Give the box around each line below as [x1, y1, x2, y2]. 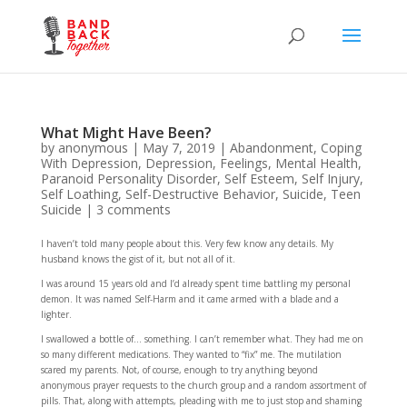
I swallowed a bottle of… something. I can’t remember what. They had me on [40, 333, 363, 345]
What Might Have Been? [40, 123, 212, 143]
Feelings [219, 154, 268, 172]
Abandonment [229, 139, 313, 156]
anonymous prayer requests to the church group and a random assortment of [40, 379, 366, 392]
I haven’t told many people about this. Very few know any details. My [40, 237, 333, 250]
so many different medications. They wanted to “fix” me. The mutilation [40, 348, 342, 361]
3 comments [95, 201, 171, 218]
